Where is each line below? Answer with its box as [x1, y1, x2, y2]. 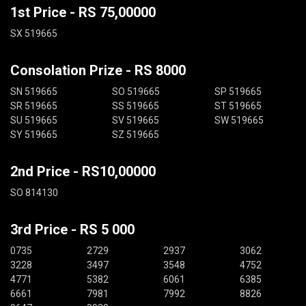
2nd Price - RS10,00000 [10, 163, 156, 180]
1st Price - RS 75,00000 [10, 4, 156, 20]
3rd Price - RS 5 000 [10, 221, 135, 238]
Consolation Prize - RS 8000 [10, 62, 186, 79]
